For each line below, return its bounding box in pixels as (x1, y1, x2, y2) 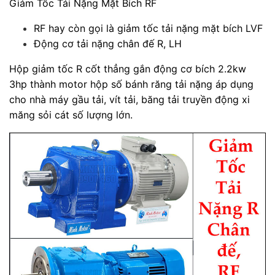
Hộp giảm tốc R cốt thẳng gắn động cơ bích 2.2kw (9, 62, 246, 75)
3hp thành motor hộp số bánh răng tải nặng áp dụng (9, 77, 254, 90)
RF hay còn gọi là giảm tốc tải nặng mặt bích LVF (34, 21, 263, 34)
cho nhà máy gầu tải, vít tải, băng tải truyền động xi (9, 93, 250, 106)
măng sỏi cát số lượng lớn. (9, 108, 133, 121)
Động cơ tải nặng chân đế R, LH (34, 37, 182, 50)
